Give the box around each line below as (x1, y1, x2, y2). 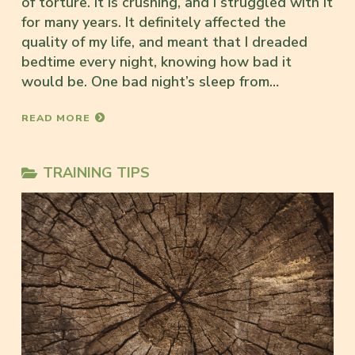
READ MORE (21, 111, 90, 125)
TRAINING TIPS (43, 163, 151, 183)
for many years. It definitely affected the (21, 13, 286, 32)
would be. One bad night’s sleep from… (21, 72, 279, 92)
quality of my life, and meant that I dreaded (21, 32, 307, 52)
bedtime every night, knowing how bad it (21, 52, 292, 72)
